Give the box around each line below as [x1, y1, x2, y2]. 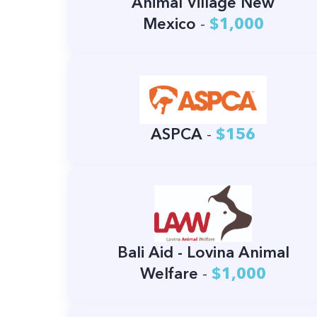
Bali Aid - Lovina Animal [117, 243, 289, 263]
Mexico [142, 14, 196, 34]
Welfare [140, 264, 199, 284]
